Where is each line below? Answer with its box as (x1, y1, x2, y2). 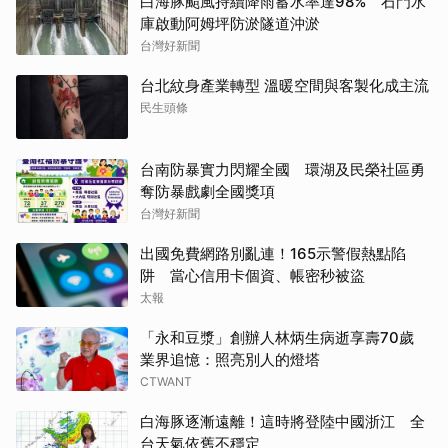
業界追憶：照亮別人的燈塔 (140, 349, 320, 369)
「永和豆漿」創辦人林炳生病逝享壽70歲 (140, 327, 429, 347)
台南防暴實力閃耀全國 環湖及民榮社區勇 (140, 159, 425, 179)
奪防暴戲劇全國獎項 (140, 181, 275, 201)
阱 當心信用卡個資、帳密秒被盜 (140, 265, 365, 285)
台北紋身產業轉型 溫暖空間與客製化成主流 (140, 75, 429, 95)
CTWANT (140, 373, 192, 389)
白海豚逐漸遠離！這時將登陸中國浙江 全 (140, 411, 425, 431)
